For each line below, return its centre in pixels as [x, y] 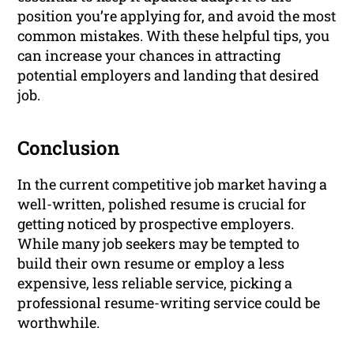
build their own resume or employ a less [151, 264]
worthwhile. [59, 323]
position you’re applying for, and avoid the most [177, 16]
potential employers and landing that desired [169, 75]
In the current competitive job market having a [173, 185]
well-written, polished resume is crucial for [162, 204]
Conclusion [69, 148]
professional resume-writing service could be [169, 303]
